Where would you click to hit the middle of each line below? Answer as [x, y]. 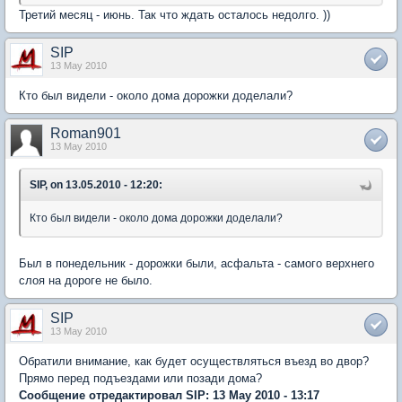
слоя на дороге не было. [86, 280]
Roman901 [86, 133]
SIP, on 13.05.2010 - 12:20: [96, 184]
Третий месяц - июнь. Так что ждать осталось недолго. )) [175, 14]
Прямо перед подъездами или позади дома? [140, 378]
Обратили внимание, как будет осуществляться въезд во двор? [194, 361]
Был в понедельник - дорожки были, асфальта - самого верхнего [197, 263]
